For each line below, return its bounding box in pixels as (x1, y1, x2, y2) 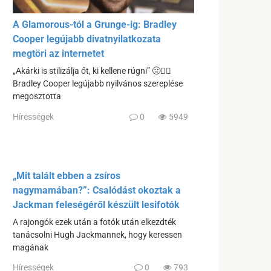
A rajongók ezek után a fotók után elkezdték (13, 217, 176, 227)
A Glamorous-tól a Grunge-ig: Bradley (13, 19, 177, 31)
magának (13, 242, 48, 253)
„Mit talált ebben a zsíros (13, 169, 120, 181)
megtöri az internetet (13, 48, 104, 60)
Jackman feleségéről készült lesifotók (13, 198, 180, 211)
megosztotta (13, 91, 61, 102)
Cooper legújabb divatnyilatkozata (13, 33, 161, 45)
